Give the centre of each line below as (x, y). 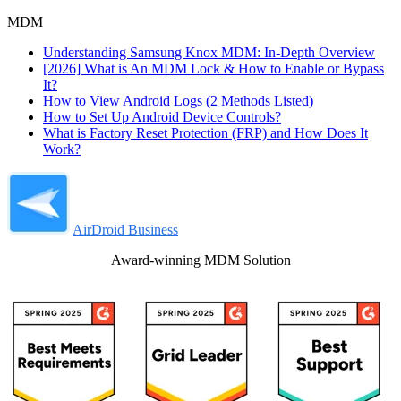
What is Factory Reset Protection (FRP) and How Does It (205, 133)
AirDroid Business (125, 230)
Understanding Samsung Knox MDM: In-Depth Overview (209, 52)
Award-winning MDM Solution (200, 260)
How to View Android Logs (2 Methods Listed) (178, 101)
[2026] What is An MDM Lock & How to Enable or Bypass (213, 68)
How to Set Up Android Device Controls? (162, 117)
